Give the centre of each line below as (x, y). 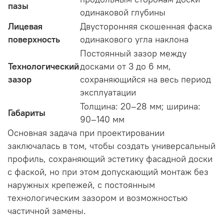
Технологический (43, 67)
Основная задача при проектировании (86, 133)
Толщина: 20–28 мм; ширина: (140, 107)
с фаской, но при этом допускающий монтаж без (108, 172)
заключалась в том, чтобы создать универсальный (111, 146)
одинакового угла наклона (134, 40)
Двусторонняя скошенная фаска (146, 27)
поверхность (34, 40)
